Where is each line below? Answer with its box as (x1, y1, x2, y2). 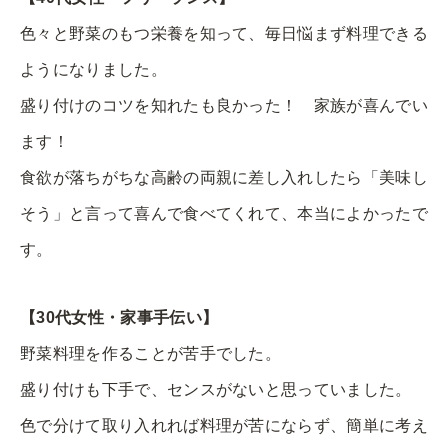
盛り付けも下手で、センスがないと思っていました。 (20, 380, 412, 398)
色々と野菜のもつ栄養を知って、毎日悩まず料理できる (20, 24, 428, 42)
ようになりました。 (20, 60, 167, 78)
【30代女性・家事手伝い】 (20, 308, 219, 326)
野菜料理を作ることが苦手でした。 (20, 344, 282, 362)
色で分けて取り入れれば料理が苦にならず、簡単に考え (20, 416, 428, 434)
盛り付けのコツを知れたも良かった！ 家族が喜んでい (20, 96, 429, 114)
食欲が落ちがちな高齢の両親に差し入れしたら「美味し (20, 168, 428, 186)
